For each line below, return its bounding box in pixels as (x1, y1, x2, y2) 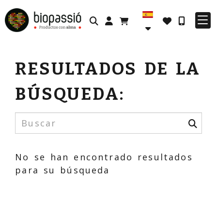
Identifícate (112, 14, 170, 26)
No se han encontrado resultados (15, 151, 193, 163)
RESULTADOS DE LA (15, 58, 201, 79)
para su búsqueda (15, 164, 110, 176)
